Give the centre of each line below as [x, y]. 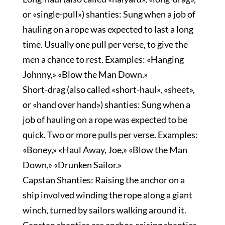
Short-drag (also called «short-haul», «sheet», [108, 89]
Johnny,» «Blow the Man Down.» [85, 74]
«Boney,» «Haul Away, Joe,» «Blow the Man [105, 150]
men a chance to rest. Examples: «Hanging [103, 59]
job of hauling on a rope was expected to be [105, 120]
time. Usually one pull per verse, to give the [105, 44]
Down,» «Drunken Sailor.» [72, 165]
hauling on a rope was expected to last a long [108, 29]
